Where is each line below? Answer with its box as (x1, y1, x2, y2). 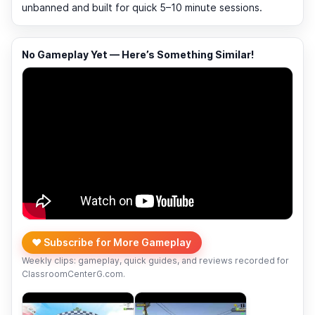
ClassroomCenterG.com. (22, 268, 125, 279)
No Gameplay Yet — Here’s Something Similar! (22, 48, 254, 60)
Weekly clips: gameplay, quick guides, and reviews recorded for (22, 255, 289, 266)
